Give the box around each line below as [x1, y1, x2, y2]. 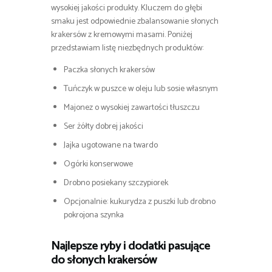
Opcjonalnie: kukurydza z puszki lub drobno [64, 194, 216, 209]
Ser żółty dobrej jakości [64, 119, 143, 134]
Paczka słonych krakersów [64, 63, 155, 77]
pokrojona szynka [64, 208, 124, 222]
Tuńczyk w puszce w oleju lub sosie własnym [64, 81, 218, 96]
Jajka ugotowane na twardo [64, 138, 158, 152]
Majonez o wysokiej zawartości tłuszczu [64, 100, 200, 115]
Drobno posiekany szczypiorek [64, 175, 168, 190]
